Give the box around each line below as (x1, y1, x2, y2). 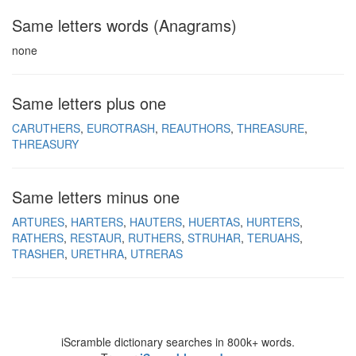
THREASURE (237, 120, 304, 136)
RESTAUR (70, 230, 122, 246)
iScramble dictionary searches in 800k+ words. (61, 334, 295, 350)
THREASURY (12, 136, 79, 152)
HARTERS (71, 214, 123, 230)
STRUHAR (188, 230, 241, 246)
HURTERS (246, 214, 300, 230)
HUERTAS (188, 214, 240, 230)
